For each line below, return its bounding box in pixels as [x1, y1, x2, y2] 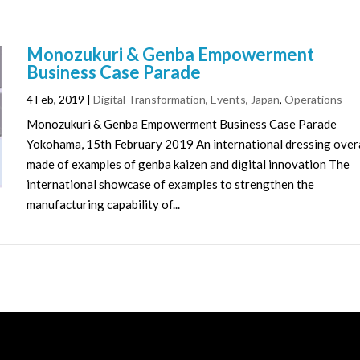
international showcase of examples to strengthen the [27, 177, 315, 192]
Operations [284, 92, 343, 107]
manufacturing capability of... [27, 197, 181, 212]
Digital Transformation [93, 92, 207, 107]
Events [211, 92, 247, 107]
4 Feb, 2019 [27, 92, 85, 107]
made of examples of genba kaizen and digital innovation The [27, 157, 350, 172]
